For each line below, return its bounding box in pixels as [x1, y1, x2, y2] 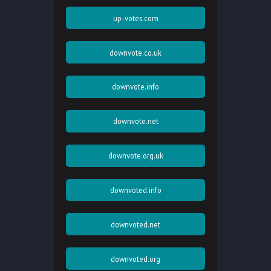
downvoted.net [111, 219, 160, 229]
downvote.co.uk [109, 47, 162, 57]
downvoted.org [111, 253, 160, 264]
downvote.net [113, 116, 158, 126]
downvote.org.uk [108, 151, 163, 161]
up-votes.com [113, 13, 158, 23]
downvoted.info [109, 185, 162, 195]
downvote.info [112, 82, 159, 92]
